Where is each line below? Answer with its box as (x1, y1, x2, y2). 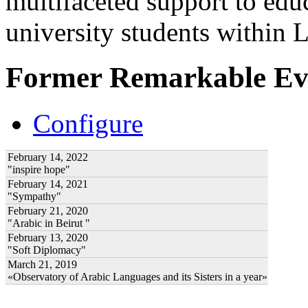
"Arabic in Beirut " (8, 217, 90, 230)
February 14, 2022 (8, 151, 88, 164)
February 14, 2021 (8, 178, 88, 190)
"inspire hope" (8, 164, 70, 176)
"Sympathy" (8, 190, 61, 203)
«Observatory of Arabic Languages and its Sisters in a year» (8, 271, 267, 283)
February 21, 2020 (8, 205, 88, 217)
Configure (33, 109, 143, 139)
